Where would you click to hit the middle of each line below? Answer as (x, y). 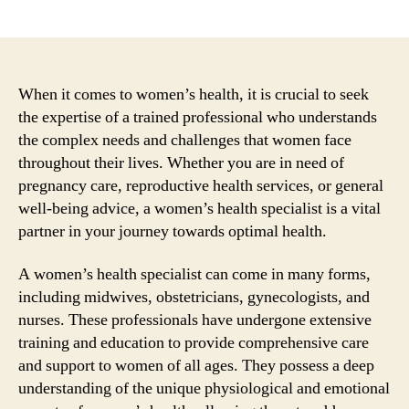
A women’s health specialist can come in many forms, (194, 274)
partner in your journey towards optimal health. (173, 231)
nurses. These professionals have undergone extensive (195, 320)
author (103, 11)
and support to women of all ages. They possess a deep (196, 366)
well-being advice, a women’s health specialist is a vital (199, 208)
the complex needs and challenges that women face (185, 140)
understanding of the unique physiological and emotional (204, 388)
